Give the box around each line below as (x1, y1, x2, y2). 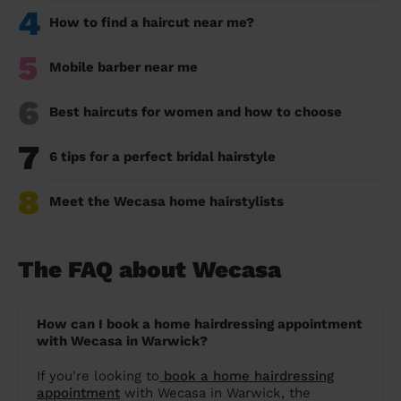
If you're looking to (37, 368, 159, 385)
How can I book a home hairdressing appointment (37, 316, 363, 333)
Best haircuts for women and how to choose (49, 104, 342, 121)
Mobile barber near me (49, 59, 198, 76)
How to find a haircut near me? (49, 14, 254, 31)
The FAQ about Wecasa (18, 256, 281, 284)
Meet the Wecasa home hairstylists (49, 193, 284, 210)
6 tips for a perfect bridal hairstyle (49, 149, 276, 166)
